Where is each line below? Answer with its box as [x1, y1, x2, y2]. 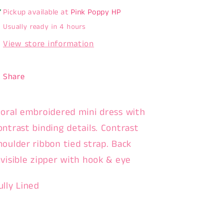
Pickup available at [3, 6, 71, 18]
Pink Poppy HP [70, 6, 121, 18]
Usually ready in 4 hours [3, 21, 86, 32]
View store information [3, 38, 94, 50]
